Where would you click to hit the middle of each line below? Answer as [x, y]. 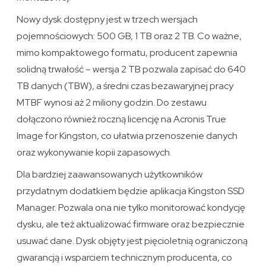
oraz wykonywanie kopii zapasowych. [94, 153]
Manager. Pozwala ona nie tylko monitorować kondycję [131, 208]
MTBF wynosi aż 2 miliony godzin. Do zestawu [112, 103]
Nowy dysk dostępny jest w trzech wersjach [107, 20]
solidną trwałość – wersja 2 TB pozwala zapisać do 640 [132, 69]
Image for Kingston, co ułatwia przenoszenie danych [127, 136]
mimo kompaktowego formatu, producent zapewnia [127, 53]
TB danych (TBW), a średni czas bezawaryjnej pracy [125, 86]
